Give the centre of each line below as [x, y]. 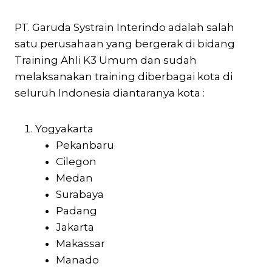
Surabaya [80, 194]
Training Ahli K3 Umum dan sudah [106, 60]
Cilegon [76, 161]
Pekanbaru [85, 145]
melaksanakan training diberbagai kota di [124, 76]
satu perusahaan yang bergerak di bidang [125, 43]
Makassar [80, 243]
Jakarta [75, 227]
